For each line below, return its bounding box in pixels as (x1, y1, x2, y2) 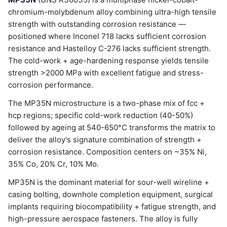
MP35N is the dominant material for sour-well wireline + (8, 177, 209, 187)
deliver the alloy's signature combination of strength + (8, 135, 202, 144)
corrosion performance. (8, 80, 93, 90)
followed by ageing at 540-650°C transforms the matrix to (8, 123, 215, 132)
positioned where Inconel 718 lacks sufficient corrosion (8, 31, 206, 41)
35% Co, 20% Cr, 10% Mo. (8, 159, 99, 169)
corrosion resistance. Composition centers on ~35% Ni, (8, 147, 207, 157)
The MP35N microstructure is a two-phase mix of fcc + (8, 98, 205, 108)
